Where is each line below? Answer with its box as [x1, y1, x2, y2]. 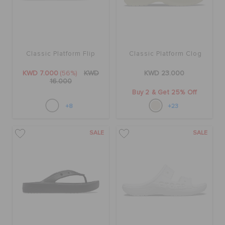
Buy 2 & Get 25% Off [132, 89, 197, 96]
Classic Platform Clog [127, 51, 202, 58]
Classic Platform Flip [26, 51, 95, 58]
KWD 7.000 [22, 70, 58, 77]
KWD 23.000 [144, 70, 185, 77]
